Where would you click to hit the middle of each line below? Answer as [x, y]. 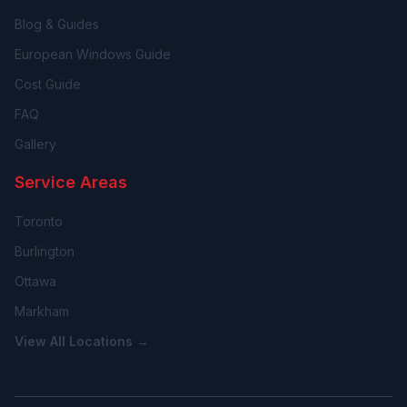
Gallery [35, 144]
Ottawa [35, 281]
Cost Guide [48, 84]
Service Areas [71, 182]
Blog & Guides [57, 24]
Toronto [39, 221]
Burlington [45, 251]
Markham [42, 311]
